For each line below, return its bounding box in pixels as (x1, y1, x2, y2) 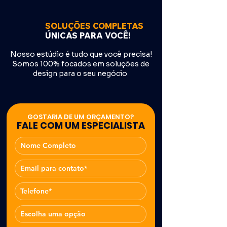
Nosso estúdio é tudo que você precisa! (10, 50, 152, 59)
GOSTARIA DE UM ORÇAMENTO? (27, 112, 134, 122)
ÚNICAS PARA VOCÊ (45, 30, 128, 41)
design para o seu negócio (33, 69, 129, 78)
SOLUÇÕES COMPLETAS (45, 21, 143, 31)
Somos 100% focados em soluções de (12, 59, 149, 68)
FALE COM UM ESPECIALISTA (16, 119, 145, 132)
